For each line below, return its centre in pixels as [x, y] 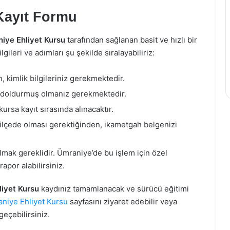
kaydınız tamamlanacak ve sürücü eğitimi [114, 189]
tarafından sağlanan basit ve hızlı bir [131, 40]
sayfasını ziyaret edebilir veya [122, 202]
